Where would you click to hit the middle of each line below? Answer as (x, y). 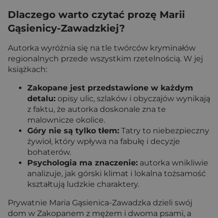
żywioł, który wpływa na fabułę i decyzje (104, 142)
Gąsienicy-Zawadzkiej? (66, 28)
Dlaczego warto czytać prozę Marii (96, 15)
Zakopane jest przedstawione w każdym (110, 88)
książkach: (27, 70)
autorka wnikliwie (173, 163)
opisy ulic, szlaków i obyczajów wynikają (133, 99)
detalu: (41, 99)
